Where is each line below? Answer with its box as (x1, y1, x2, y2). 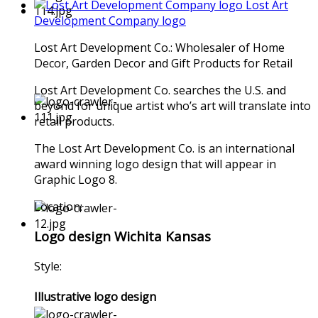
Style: (34, 258, 62, 274)
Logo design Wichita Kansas (34, 227, 211, 246)
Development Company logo (34, 12, 186, 28)
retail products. (34, 113, 114, 129)
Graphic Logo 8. (34, 171, 117, 187)
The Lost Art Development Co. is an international (34, 140, 295, 156)
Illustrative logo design (34, 289, 156, 305)
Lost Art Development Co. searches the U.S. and (34, 82, 286, 98)
